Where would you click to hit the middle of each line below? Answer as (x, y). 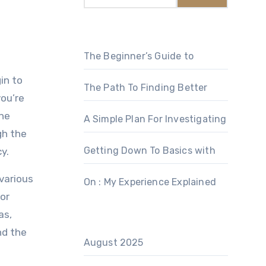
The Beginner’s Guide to (139, 56)
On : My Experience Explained (150, 182)
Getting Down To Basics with (149, 151)
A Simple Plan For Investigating (155, 119)
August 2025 (113, 243)
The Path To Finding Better (145, 88)
